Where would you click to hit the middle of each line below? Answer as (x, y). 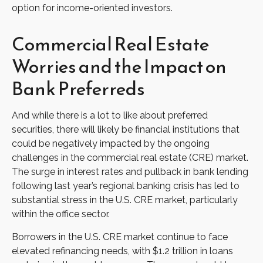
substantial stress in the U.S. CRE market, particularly (125, 200)
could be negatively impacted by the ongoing (111, 144)
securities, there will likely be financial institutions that (126, 130)
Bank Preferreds (78, 89)
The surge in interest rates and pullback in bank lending (130, 172)
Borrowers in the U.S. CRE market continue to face (120, 237)
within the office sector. (61, 214)
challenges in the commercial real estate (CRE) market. (130, 158)
